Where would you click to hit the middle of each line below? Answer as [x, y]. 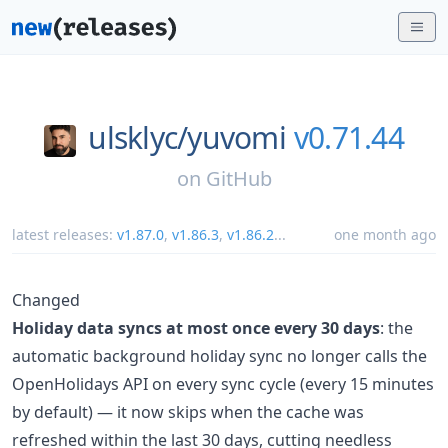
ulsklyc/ [138, 137]
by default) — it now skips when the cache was [188, 411]
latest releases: [64, 234]
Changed [46, 299]
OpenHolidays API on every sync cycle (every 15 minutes [223, 383]
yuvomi [236, 137]
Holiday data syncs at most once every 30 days [196, 327]
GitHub [238, 178]
